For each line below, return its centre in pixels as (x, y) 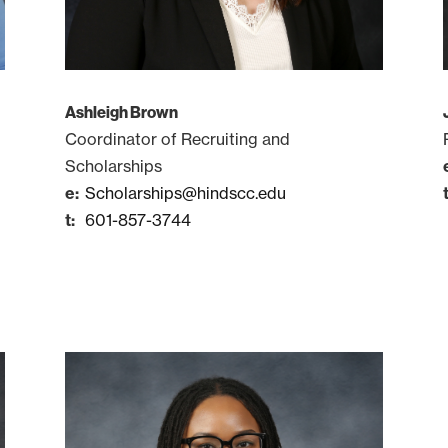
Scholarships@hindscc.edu (185, 193)
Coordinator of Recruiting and (177, 139)
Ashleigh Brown (121, 112)
